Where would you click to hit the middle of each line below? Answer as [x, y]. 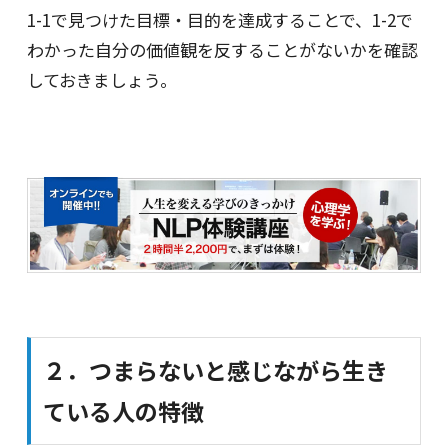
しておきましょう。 [101, 79]
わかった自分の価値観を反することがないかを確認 [222, 49]
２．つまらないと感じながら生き [215, 369]
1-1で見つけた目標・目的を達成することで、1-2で [219, 19]
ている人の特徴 [123, 410]
